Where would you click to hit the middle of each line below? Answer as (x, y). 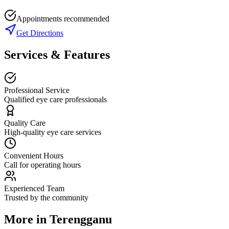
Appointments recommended (63, 18)
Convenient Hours (34, 156)
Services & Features (57, 54)
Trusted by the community (46, 198)
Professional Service (37, 90)
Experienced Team (34, 189)
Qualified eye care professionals (55, 100)
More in (27, 220)
